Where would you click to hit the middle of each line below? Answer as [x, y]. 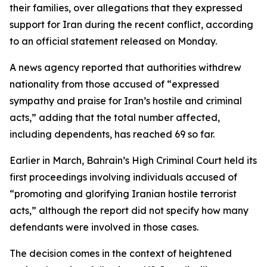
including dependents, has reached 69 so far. [112, 134]
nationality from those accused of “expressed [114, 84]
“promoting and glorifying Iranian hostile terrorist [123, 194]
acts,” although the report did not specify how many [129, 210]
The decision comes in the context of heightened [121, 253]
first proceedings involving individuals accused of [123, 177]
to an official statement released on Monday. [113, 41]
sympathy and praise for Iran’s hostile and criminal [126, 101]
